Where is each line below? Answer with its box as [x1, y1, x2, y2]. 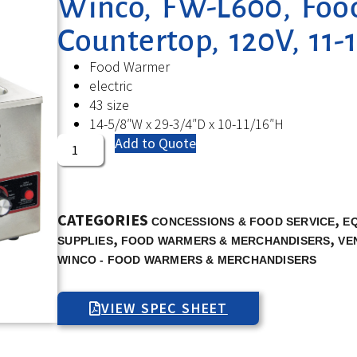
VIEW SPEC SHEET [101, 298, 228, 317]
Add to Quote [115, 133, 197, 152]
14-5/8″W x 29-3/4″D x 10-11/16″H [89, 114, 284, 133]
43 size [89, 95, 130, 114]
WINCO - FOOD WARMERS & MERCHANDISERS [57, 253, 317, 266]
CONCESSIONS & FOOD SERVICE [151, 214, 335, 228]
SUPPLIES [57, 233, 113, 247]
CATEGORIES [57, 209, 149, 229]
